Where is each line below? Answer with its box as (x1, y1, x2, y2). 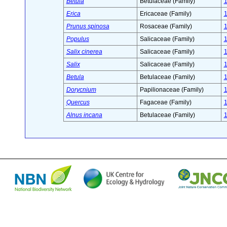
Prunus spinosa (66, 23, 109, 30)
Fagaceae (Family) (139, 99, 192, 106)
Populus (66, 35, 89, 43)
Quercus (66, 99, 90, 106)
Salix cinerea (66, 48, 102, 56)
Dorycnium (66, 86, 96, 94)
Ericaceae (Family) (139, 10, 192, 18)
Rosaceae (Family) (139, 23, 192, 30)
